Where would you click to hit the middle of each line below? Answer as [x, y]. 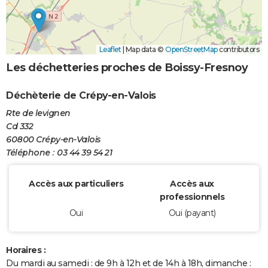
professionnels [192, 197]
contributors [238, 50]
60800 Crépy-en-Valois [53, 140]
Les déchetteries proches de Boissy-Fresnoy [127, 68]
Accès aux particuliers [76, 184]
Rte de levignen [38, 113]
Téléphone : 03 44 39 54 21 [59, 153]
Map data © [144, 50]
